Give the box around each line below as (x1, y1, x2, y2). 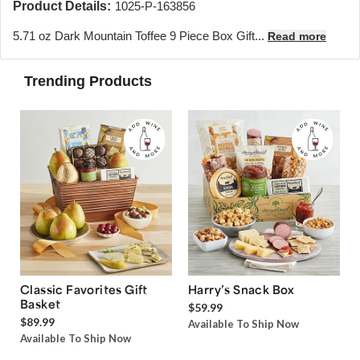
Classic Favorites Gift (20, 282, 148, 297)
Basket (20, 297, 61, 312)
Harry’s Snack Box (188, 282, 295, 297)
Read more (268, 30, 326, 43)
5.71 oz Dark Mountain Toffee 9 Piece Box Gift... (13, 29, 268, 43)
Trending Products (24, 73, 152, 89)
